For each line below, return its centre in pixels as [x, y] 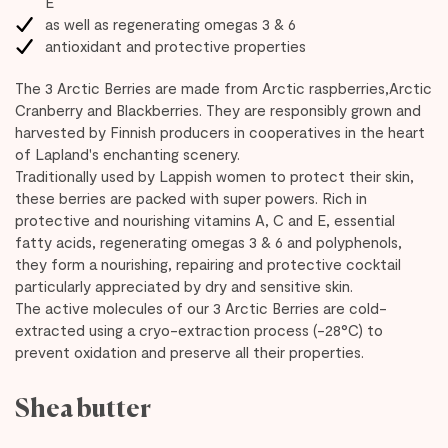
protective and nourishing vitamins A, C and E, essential [205, 220]
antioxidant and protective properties [175, 46]
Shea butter [83, 410]
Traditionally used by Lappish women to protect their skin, [214, 176]
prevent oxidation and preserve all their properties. [189, 352]
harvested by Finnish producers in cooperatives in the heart [220, 132]
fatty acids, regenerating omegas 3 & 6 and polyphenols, [208, 242]
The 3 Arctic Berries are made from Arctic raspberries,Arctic [223, 88]
